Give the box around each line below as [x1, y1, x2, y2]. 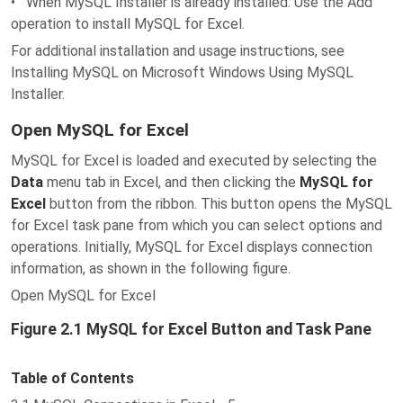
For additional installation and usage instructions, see [11, 42, 345, 59]
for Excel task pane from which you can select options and [11, 217, 382, 234]
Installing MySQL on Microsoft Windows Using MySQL [11, 64, 354, 81]
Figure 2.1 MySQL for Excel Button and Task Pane [11, 320, 372, 338]
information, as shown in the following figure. [11, 260, 291, 277]
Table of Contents [11, 370, 134, 387]
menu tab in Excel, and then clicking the [43, 174, 300, 191]
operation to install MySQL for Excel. [11, 15, 245, 32]
